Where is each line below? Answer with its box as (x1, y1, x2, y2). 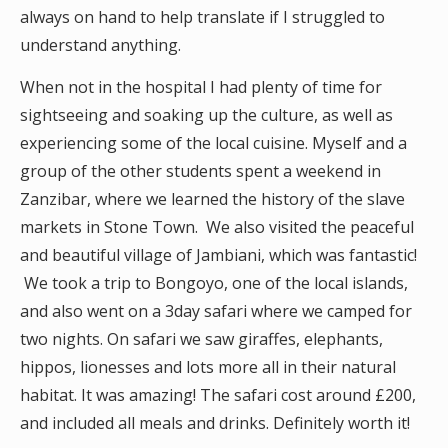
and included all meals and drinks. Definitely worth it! (20, 412, 410, 434)
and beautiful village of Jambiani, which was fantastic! (20, 244, 417, 266)
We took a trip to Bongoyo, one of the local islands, (20, 272, 408, 294)
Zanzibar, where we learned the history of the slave (20, 188, 405, 210)
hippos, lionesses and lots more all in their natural (20, 356, 396, 378)
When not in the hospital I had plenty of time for (20, 76, 382, 98)
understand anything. (20, 34, 181, 56)
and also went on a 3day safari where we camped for (20, 300, 412, 322)
